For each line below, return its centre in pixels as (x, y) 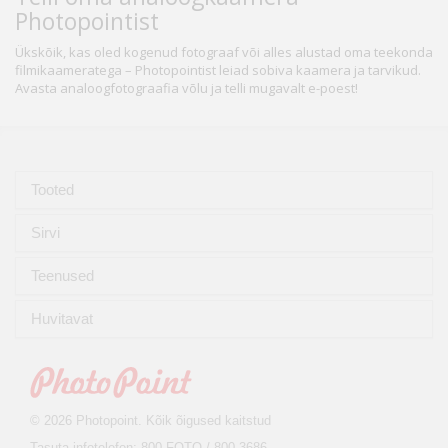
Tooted (54, 190)
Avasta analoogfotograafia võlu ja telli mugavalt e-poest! (186, 88)
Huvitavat (64, 319)
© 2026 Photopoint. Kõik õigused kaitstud (150, 421)
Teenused (64, 276)
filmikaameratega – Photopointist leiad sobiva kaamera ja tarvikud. (218, 70)
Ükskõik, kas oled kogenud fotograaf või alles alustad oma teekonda (224, 52)
